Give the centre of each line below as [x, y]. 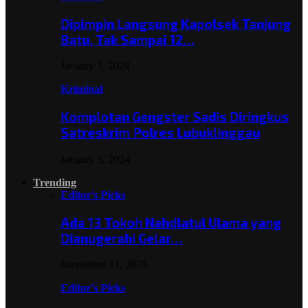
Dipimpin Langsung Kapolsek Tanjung [176, 23]
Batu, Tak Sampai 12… [128, 39]
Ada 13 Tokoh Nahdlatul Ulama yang [171, 222]
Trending [55, 182]
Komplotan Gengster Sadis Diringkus [175, 117]
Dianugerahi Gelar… [121, 238]
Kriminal [81, 89]
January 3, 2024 [95, 159]
